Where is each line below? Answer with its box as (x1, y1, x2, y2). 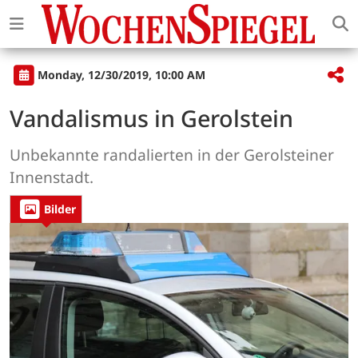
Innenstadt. (10, 166, 93, 189)
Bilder (44, 201, 76, 217)
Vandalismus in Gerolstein (10, 102, 293, 134)
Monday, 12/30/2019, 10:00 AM (38, 66, 205, 82)
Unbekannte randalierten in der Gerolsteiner (10, 144, 334, 166)
